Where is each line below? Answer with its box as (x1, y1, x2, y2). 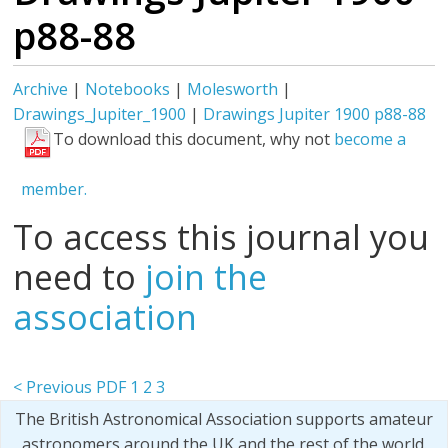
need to (13, 254, 146, 300)
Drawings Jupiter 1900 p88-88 (203, 103, 427, 125)
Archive (13, 78, 69, 100)
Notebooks (85, 78, 171, 100)
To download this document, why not (53, 128, 335, 150)
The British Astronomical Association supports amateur (15, 408, 433, 430)
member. (21, 178, 88, 200)
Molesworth (187, 78, 279, 100)
